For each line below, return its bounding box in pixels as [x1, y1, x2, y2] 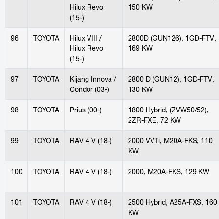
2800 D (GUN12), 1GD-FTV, [128, 74, 214, 83]
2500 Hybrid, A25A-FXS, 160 [128, 197, 217, 206]
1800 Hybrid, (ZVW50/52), [128, 105, 209, 114]
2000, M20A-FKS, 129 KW [128, 167, 209, 175]
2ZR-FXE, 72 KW [128, 115, 181, 124]
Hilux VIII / [69, 33, 102, 42]
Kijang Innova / [69, 74, 116, 83]
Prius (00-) [69, 105, 102, 114]
